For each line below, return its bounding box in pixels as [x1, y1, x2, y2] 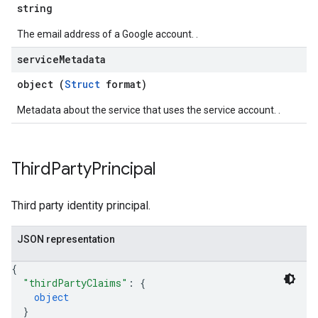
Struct [65, 77, 100, 91]
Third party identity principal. [11, 199, 150, 212]
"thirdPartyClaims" [23, 276, 128, 290]
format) [100, 77, 147, 91]
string [17, 1, 53, 15]
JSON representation [17, 234, 115, 245]
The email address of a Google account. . [17, 28, 198, 40]
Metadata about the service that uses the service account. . [17, 104, 280, 116]
